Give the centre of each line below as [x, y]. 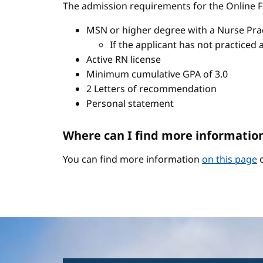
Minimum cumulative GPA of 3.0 [157, 74]
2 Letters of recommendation [151, 89]
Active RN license [124, 59]
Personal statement [130, 103]
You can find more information [132, 159]
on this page [230, 159]
